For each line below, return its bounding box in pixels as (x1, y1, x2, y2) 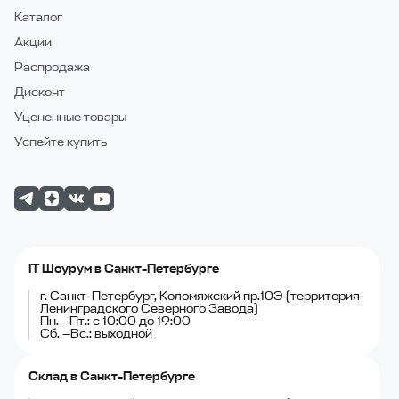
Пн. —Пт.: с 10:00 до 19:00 (40, 313, 191, 330)
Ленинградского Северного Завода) (40, 301, 258, 317)
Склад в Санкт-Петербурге (28, 369, 195, 385)
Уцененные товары (14, 110, 126, 126)
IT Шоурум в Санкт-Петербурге (28, 261, 219, 277)
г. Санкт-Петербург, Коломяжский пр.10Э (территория (40, 289, 360, 305)
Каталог (14, 10, 62, 26)
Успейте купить (14, 134, 107, 151)
